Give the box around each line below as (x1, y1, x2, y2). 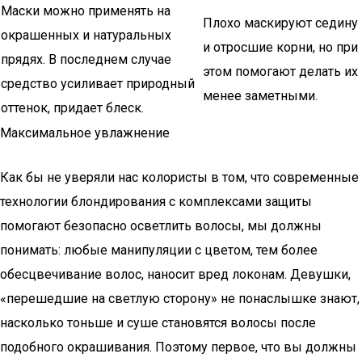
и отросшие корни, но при (203, 40, 358, 55)
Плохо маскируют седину (203, 15, 358, 31)
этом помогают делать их (203, 64, 358, 79)
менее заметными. (203, 88, 318, 103)
